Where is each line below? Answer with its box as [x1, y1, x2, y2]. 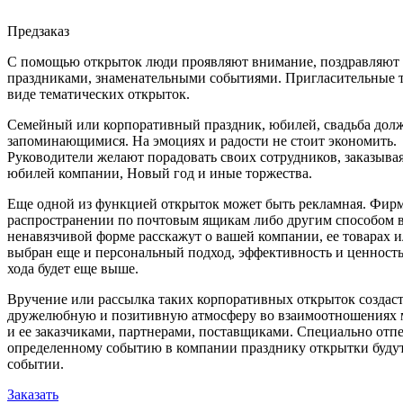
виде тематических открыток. [7, 85, 190, 102]
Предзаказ [7, 22, 69, 39]
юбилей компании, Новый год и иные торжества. [7, 165, 312, 181]
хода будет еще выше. [7, 260, 139, 276]
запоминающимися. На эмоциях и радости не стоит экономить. [7, 132, 397, 148]
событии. [7, 355, 64, 372]
